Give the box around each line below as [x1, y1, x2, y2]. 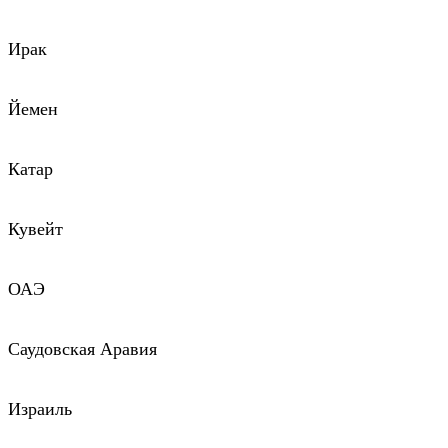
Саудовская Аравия [8, 339, 157, 360]
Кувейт [8, 219, 63, 240]
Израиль [8, 399, 72, 420]
